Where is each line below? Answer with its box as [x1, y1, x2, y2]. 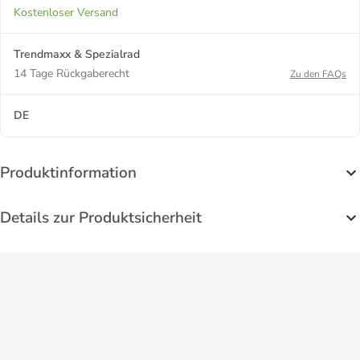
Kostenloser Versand [14, 4, 118, 20]
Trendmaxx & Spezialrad [14, 46, 140, 62]
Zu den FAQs [290, 67, 346, 80]
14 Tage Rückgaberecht [14, 65, 129, 81]
